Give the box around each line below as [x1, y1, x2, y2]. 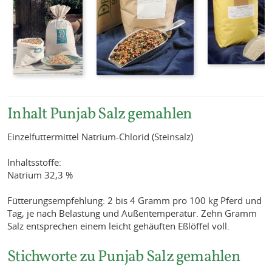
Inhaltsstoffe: [7, 155, 62, 168]
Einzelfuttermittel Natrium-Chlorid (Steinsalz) [7, 130, 194, 143]
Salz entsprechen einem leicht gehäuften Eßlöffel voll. [7, 219, 230, 232]
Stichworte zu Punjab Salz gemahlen [7, 245, 240, 266]
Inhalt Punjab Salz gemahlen [7, 103, 192, 124]
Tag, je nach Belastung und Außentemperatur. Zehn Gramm [7, 206, 257, 219]
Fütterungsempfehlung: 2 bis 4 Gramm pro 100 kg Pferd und [7, 194, 262, 206]
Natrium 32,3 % [7, 168, 73, 181]
